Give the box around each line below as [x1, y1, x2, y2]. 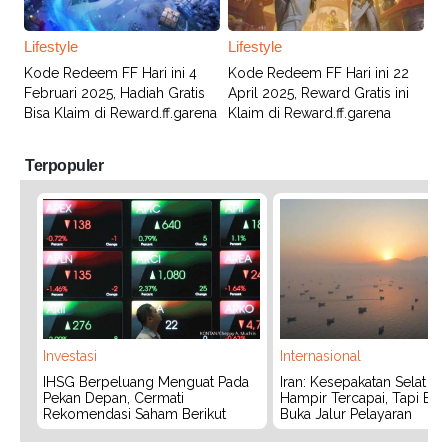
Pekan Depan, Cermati [43, 390, 184, 407]
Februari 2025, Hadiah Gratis [24, 84, 205, 101]
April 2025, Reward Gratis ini [227, 84, 409, 101]
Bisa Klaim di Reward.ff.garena [24, 104, 217, 121]
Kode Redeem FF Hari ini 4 [24, 64, 197, 81]
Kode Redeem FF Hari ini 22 [227, 64, 409, 81]
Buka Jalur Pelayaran [279, 406, 412, 423]
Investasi [43, 348, 97, 365]
